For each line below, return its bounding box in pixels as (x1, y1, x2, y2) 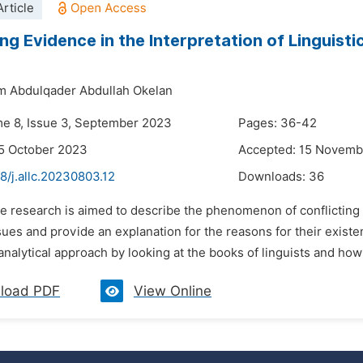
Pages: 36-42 (238, 116, 317, 130)
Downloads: (238, 169, 309, 184)
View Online (134, 283, 211, 299)
